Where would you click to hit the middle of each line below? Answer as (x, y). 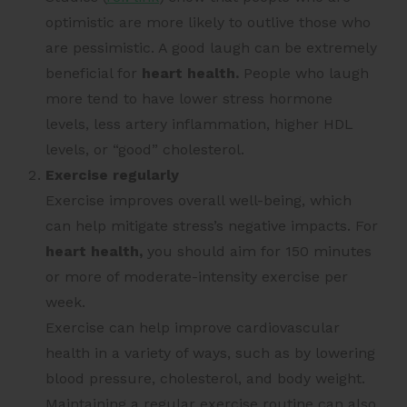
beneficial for (94, 74)
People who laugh (304, 74)
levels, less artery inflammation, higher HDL (199, 124)
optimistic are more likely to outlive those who (208, 23)
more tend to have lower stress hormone (189, 99)
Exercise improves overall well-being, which (199, 201)
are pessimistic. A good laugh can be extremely (211, 48)
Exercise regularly (112, 175)
